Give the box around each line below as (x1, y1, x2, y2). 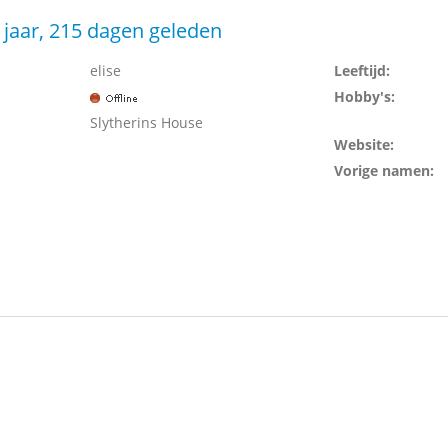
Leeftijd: (333, 61, 390, 80)
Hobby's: (333, 87, 395, 106)
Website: (333, 135, 394, 154)
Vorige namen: (333, 161, 434, 180)
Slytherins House (89, 113, 203, 132)
